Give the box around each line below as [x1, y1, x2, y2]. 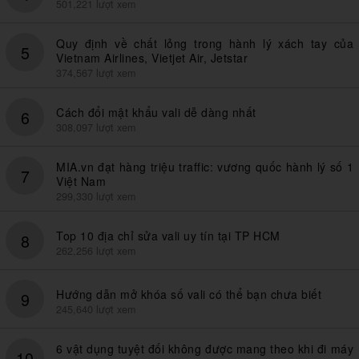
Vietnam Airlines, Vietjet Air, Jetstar [56, 50, 248, 67]
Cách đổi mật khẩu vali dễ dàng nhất [56, 104, 256, 121]
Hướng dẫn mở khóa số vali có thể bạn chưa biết [56, 286, 321, 303]
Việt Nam [56, 173, 106, 190]
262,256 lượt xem [56, 244, 135, 259]
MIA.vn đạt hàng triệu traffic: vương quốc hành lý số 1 [56, 159, 353, 175]
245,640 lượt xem [56, 302, 135, 317]
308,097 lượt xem [56, 120, 135, 135]
